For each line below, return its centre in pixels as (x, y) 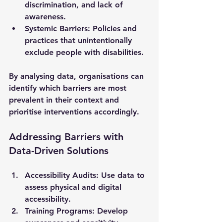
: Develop (111, 211)
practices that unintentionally (80, 40)
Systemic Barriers (56, 28)
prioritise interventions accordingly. (74, 111)
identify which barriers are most (69, 88)
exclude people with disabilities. (84, 52)
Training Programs (58, 211)
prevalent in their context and (65, 100)
